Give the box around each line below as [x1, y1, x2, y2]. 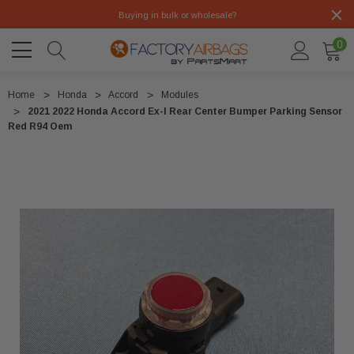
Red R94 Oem [8, 121, 72, 133]
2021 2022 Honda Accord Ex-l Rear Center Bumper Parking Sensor [28, 106, 342, 118]
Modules [160, 89, 198, 101]
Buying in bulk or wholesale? [118, 10, 236, 21]
